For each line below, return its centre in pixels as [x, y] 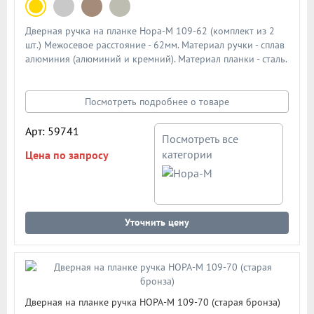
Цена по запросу [67, 155]
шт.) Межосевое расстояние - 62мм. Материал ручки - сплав [155, 45]
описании [46, 101]
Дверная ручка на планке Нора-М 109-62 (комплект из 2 [150, 30]
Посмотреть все [200, 138]
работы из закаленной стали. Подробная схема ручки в [147, 87]
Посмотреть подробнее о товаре [157, 101]
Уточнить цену [157, 222]
